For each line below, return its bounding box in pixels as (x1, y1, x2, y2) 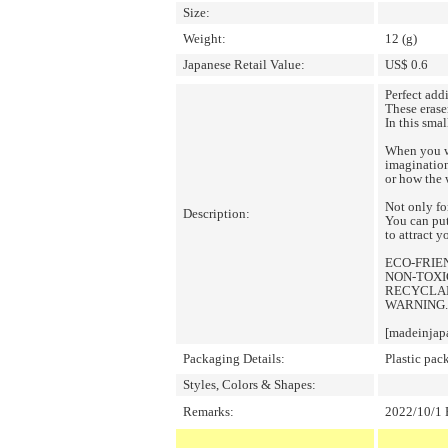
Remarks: (183, 404, 234, 419)
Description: (183, 206, 250, 221)
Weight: (183, 31, 226, 46)
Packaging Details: (183, 351, 285, 366)
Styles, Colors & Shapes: (183, 377, 316, 392)
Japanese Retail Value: (183, 57, 305, 72)
